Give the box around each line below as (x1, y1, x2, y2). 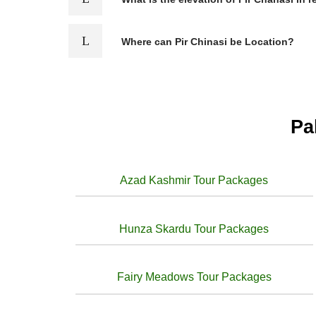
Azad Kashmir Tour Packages (120, 174, 269, 187)
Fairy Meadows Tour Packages (116, 270, 272, 283)
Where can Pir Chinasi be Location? (121, 36, 294, 48)
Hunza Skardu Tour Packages (119, 222, 269, 235)
